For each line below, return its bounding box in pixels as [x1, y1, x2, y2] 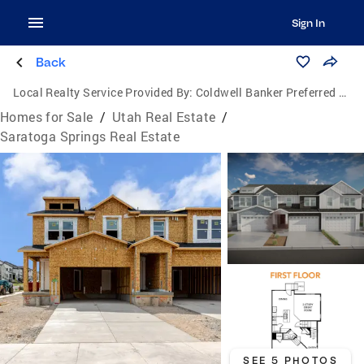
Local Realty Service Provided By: [13, 84, 193, 100]
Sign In [291, 16, 325, 29]
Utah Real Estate [112, 108, 216, 125]
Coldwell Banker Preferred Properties [195, 84, 340, 100]
